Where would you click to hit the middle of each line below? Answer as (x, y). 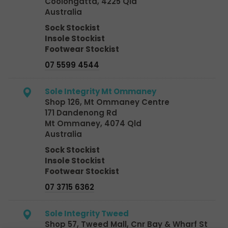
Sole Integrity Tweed (87, 213)
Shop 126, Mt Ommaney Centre (107, 102)
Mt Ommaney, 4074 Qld (93, 123)
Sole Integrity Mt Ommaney (101, 91)
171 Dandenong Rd (81, 112)
